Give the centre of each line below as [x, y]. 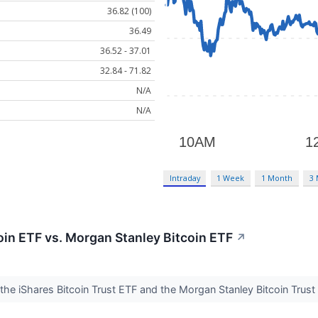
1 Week [231, 178]
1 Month [277, 178]
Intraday [185, 178]
